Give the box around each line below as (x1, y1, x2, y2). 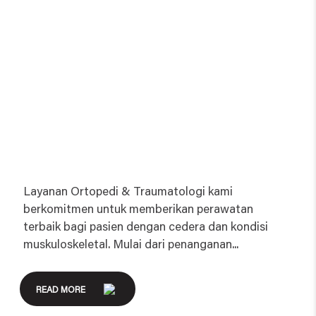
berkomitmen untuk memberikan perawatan (23, 200, 254, 216)
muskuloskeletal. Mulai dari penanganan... (23, 235, 239, 251)
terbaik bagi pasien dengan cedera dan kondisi (23, 217, 269, 233)
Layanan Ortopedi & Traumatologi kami (23, 182, 233, 198)
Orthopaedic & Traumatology (23, 20, 261, 46)
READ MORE (35, 283, 85, 295)
